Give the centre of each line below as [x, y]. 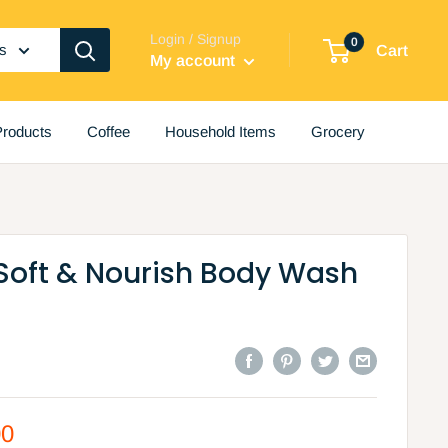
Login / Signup [195, 38]
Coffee [108, 131]
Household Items [220, 131]
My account [194, 60]
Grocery [338, 131]
